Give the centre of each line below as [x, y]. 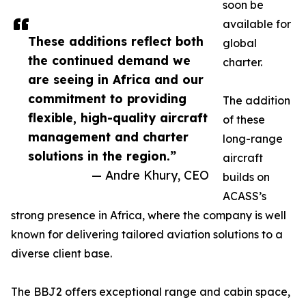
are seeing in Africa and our [116, 79]
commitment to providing [107, 98]
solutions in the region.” [102, 156]
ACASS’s [245, 196]
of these [244, 120]
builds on [246, 177]
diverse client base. [61, 253]
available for [257, 24]
